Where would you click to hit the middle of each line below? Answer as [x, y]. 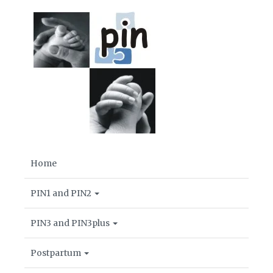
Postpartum [57, 253]
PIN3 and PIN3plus [71, 223]
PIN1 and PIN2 [62, 193]
